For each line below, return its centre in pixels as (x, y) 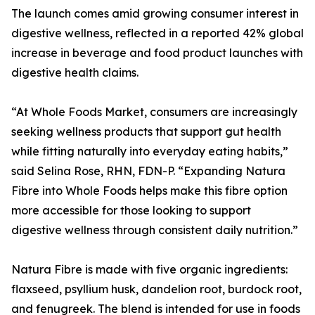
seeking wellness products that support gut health (146, 132)
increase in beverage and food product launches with (157, 53)
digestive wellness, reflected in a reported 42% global (157, 33)
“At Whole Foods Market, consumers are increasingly (154, 112)
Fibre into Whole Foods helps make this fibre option (149, 191)
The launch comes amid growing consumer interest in (155, 14)
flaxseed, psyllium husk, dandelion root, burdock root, (156, 289)
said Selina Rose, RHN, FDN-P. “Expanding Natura (148, 171)
